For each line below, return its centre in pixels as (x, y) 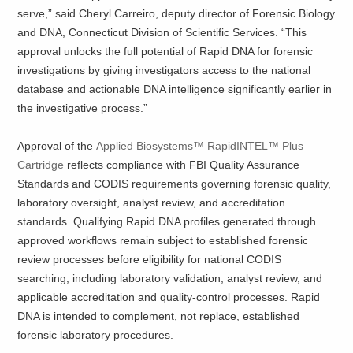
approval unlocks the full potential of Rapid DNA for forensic (165, 52)
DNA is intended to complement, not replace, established (159, 316)
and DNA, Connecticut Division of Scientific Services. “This (162, 33)
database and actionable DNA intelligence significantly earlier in (175, 89)
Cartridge (41, 165)
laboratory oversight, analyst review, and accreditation (152, 203)
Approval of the (57, 146)
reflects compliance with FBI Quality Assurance (182, 165)
